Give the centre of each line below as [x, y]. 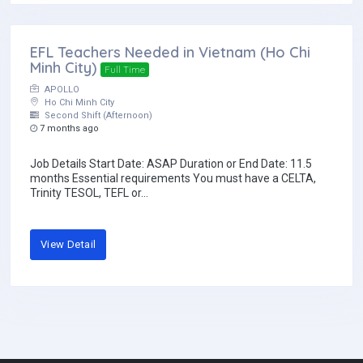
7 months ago [68, 129]
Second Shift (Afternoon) [97, 116]
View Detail [68, 245]
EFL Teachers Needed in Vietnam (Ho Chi [170, 53]
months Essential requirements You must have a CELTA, [173, 179]
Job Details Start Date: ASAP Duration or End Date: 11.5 [171, 164]
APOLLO [61, 90]
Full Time [124, 70]
